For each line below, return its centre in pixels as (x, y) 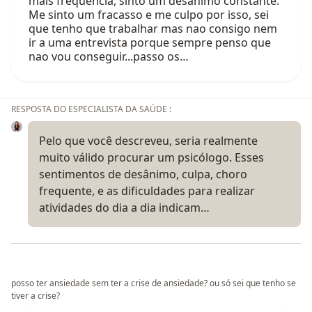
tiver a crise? (36, 295)
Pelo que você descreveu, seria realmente (148, 140)
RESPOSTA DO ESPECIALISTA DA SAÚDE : (91, 109)
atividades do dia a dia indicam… (124, 207)
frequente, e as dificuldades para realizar (147, 190)
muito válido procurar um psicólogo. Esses (151, 157)
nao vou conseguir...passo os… (109, 56)
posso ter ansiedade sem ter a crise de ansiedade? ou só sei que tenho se (154, 283)
